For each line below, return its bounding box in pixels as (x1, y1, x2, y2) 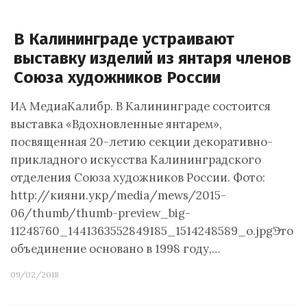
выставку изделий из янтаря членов (14, 49, 291, 68)
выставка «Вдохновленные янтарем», (10, 116, 222, 132)
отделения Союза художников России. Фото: (10, 170, 265, 185)
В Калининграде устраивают (14, 29, 234, 49)
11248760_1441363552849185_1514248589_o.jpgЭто (10, 223, 293, 238)
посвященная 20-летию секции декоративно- (10, 134, 273, 149)
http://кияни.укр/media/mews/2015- (10, 188, 226, 203)
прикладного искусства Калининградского (10, 152, 261, 167)
